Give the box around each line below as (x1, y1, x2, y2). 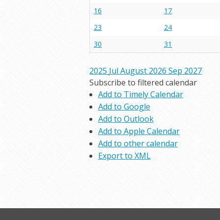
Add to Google (98, 101, 150, 112)
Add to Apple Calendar (98, 126, 180, 137)
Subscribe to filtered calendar (89, 77, 197, 88)
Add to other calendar (98, 138, 178, 149)
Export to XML (98, 150, 151, 161)
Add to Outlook (98, 113, 154, 124)
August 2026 (120, 65, 166, 76)
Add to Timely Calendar (98, 89, 183, 100)
